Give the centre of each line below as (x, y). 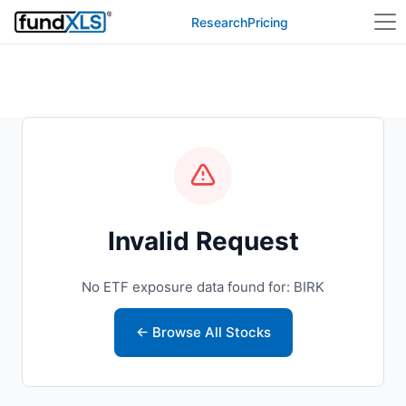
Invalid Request (203, 241)
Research (220, 22)
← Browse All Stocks (203, 332)
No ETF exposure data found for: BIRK (203, 287)
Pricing (268, 22)
